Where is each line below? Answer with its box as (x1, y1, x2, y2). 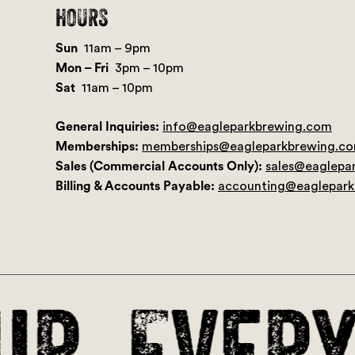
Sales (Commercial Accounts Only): (55, 160, 262, 174)
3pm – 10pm (115, 62, 184, 75)
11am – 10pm (82, 82, 153, 95)
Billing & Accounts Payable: (55, 180, 215, 193)
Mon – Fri (55, 62, 109, 75)
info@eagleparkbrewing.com (162, 120, 332, 134)
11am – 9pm (84, 42, 151, 55)
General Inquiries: (55, 120, 159, 134)
